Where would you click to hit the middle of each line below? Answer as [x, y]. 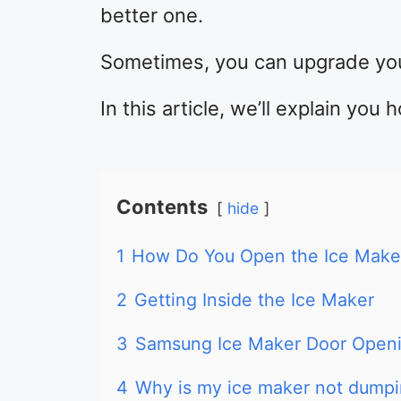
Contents [162, 207]
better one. [152, 16]
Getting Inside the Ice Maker [254, 300]
